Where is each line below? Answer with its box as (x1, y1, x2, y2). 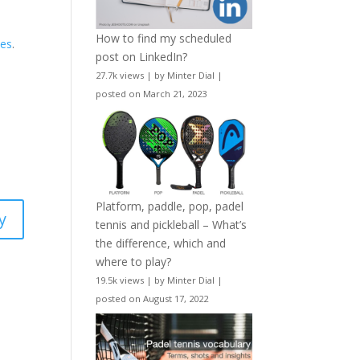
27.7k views (96, 69, 145, 82)
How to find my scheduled (96, 31, 232, 47)
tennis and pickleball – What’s (96, 216, 247, 232)
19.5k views (96, 273, 145, 286)
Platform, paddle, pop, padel (96, 198, 244, 214)
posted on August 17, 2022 (96, 292, 209, 305)
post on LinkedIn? (96, 49, 188, 65)
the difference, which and (96, 235, 227, 251)
